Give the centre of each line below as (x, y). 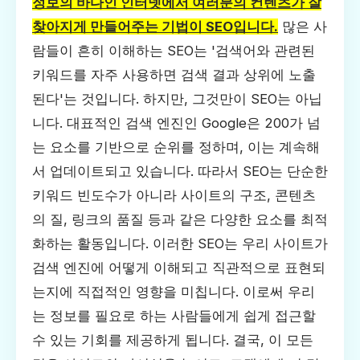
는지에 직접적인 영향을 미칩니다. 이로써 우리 (174, 291)
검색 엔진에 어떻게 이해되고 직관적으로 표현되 (179, 267)
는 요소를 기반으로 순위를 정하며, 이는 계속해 (176, 147)
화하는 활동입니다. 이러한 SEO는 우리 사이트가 (180, 243)
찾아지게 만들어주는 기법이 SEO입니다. (155, 26)
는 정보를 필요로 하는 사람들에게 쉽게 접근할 (174, 315)
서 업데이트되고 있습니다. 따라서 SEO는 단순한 (180, 171)
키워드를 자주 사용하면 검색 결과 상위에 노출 (174, 74)
